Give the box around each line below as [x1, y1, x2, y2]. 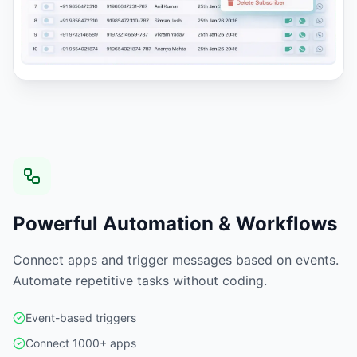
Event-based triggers [25, 310, 136, 324]
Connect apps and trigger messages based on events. [13, 251, 339, 268]
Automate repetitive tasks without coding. [13, 272, 267, 288]
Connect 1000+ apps [25, 335, 136, 350]
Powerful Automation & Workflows [13, 211, 337, 235]
